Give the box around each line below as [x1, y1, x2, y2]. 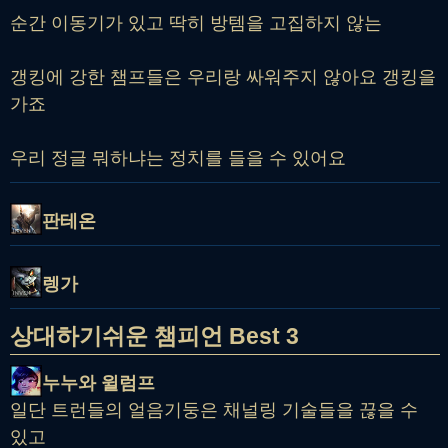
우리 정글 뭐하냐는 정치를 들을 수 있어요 [10, 148, 346, 169]
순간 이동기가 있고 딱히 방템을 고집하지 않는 [10, 13, 382, 34]
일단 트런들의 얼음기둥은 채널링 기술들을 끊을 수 [10, 400, 418, 421]
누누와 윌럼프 [42, 373, 155, 394]
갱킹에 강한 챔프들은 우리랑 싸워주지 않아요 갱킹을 [10, 67, 436, 88]
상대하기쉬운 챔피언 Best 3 [10, 323, 299, 350]
